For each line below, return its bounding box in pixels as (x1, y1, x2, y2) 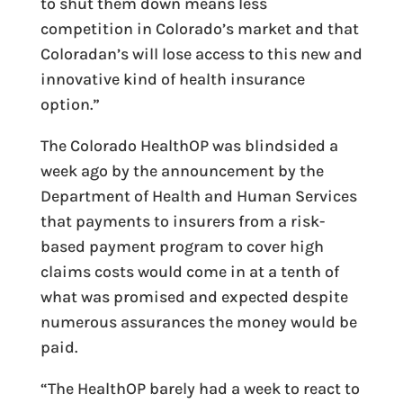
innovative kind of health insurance (40, 69, 305, 89)
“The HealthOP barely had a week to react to (40, 379, 360, 399)
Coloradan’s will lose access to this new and (40, 44, 363, 64)
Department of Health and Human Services (40, 186, 357, 206)
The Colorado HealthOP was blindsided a (40, 136, 338, 156)
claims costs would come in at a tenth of (40, 262, 339, 282)
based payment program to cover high (40, 237, 324, 256)
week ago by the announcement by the (40, 161, 324, 181)
